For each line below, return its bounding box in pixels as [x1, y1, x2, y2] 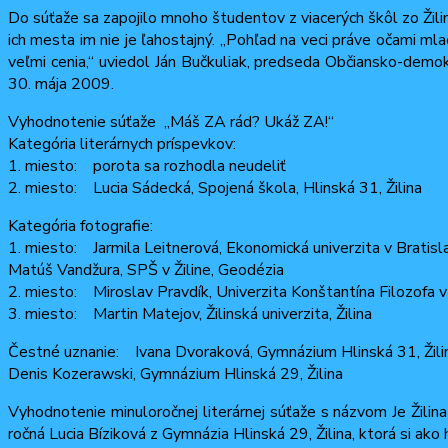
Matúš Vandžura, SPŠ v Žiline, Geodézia [8, 258, 284, 281]
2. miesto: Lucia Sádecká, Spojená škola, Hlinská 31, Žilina [8, 176, 422, 199]
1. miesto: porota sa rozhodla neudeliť [8, 154, 286, 177]
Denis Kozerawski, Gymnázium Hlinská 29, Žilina [8, 362, 343, 385]
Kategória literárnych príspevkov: [8, 132, 236, 155]
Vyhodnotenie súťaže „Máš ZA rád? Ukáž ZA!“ [8, 110, 334, 133]
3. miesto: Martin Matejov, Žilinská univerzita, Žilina [8, 302, 372, 325]
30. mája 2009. [8, 72, 114, 95]
